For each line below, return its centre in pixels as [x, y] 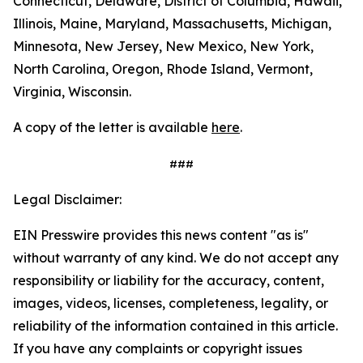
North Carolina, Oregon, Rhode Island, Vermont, [163, 69]
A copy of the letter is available [112, 127]
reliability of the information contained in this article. [175, 326]
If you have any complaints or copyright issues [158, 348]
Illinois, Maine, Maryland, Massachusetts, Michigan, [172, 23]
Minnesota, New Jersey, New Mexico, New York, [163, 46]
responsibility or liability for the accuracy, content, [169, 280]
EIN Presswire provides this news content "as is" [161, 235]
